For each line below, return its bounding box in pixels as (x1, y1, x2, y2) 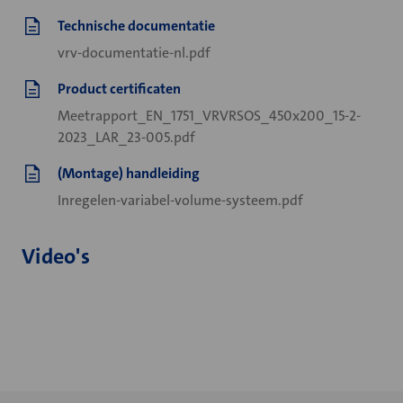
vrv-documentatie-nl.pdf (58, 43, 210, 62)
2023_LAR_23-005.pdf (58, 128, 195, 147)
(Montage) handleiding (58, 164, 200, 183)
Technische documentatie (58, 16, 215, 35)
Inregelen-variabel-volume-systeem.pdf (58, 191, 303, 210)
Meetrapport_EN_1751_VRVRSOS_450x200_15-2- (58, 106, 361, 125)
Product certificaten (58, 79, 181, 98)
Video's (22, 242, 90, 271)
